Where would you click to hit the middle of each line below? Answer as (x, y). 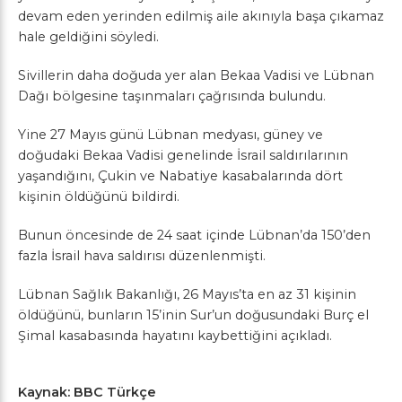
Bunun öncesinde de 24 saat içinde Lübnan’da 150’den (194, 235)
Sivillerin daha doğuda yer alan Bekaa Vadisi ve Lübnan (196, 75)
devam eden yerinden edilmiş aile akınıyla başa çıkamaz (201, 16)
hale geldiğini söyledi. (88, 36)
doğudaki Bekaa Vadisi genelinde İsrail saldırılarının (183, 155)
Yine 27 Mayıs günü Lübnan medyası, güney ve (170, 134)
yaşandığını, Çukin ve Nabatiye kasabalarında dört (180, 175)
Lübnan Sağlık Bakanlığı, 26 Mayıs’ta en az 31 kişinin (187, 294)
